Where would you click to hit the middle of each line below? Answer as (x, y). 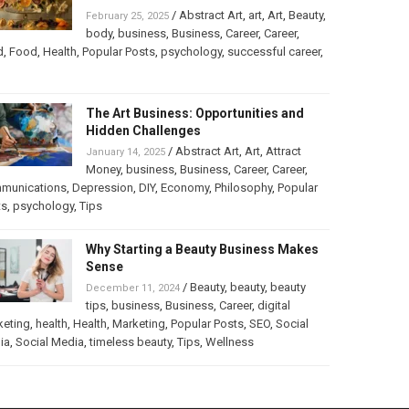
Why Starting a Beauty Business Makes (202, 250)
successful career (273, 52)
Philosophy (243, 188)
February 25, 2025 (127, 16)
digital (273, 306)
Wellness (229, 342)
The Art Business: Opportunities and (194, 114)
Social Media (49, 342)
